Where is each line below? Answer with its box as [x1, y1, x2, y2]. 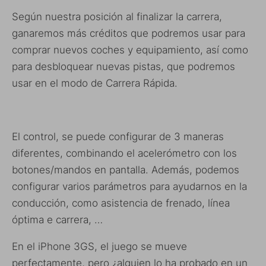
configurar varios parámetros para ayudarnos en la [12, 180, 247, 193]
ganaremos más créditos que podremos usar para [12, 27, 245, 40]
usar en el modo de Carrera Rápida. [12, 77, 178, 90]
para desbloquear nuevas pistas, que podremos [12, 61, 235, 73]
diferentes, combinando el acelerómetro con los [12, 147, 237, 160]
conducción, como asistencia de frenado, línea [12, 197, 230, 210]
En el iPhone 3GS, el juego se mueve [12, 240, 187, 253]
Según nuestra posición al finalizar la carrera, [12, 11, 222, 23]
